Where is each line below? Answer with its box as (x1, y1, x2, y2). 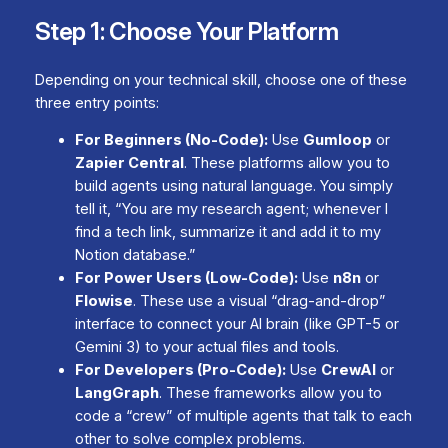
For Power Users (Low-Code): (74, 269, 298, 288)
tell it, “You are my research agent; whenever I (74, 200, 388, 219)
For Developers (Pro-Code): (74, 361, 286, 380)
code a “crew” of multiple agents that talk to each (74, 407, 412, 426)
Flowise (74, 292, 133, 311)
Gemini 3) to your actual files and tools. (74, 338, 339, 357)
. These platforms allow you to (183, 154, 390, 173)
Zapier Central (74, 154, 184, 173)
